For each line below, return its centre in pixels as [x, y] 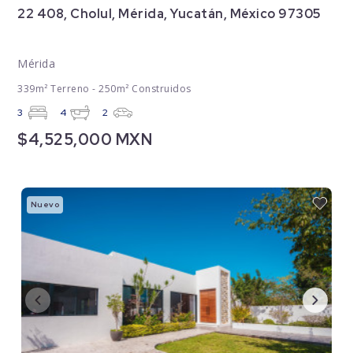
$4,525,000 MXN [85, 140]
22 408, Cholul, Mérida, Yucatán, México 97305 [169, 14]
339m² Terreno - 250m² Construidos [104, 89]
